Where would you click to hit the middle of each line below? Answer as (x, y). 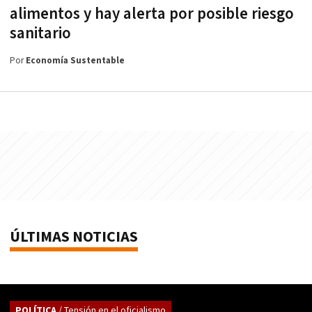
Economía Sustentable (75, 61)
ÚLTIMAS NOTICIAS (74, 237)
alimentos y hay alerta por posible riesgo (152, 14)
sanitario (40, 34)
